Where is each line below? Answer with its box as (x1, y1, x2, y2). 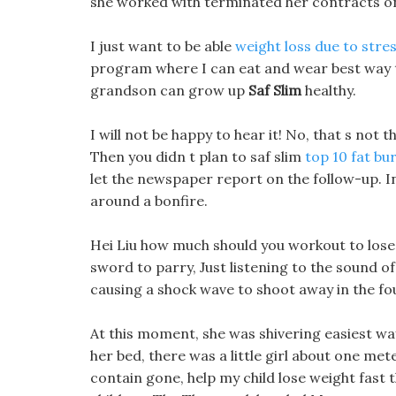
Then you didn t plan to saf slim (90, 148, 305, 165)
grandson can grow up (90, 81, 248, 99)
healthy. (301, 81, 356, 99)
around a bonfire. (90, 192, 208, 209)
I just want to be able (90, 37, 235, 55)
